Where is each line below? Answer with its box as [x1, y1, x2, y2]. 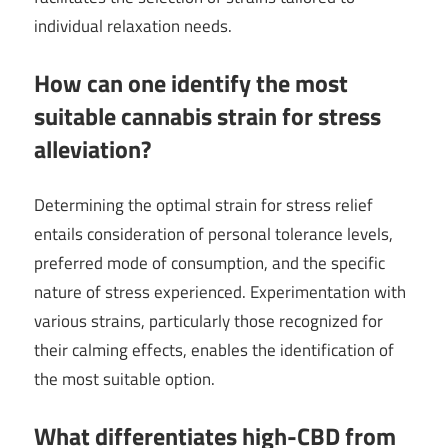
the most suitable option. [34, 366, 215, 393]
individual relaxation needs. [34, 13, 232, 40]
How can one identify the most [34, 64, 348, 101]
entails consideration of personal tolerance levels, [34, 221, 393, 248]
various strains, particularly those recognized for [34, 308, 383, 335]
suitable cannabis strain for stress [34, 97, 381, 134]
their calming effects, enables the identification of [34, 337, 394, 364]
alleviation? [34, 130, 151, 167]
